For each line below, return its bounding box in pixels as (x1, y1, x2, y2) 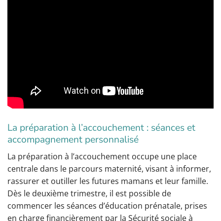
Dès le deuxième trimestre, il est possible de (7, 187, 171, 199)
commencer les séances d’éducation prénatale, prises (7, 200, 207, 211)
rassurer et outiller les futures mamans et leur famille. (7, 175, 208, 186)
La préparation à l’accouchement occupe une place (7, 150, 197, 162)
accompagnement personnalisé (7, 133, 139, 147)
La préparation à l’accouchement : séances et (7, 121, 195, 135)
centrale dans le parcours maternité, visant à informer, (7, 163, 211, 174)
